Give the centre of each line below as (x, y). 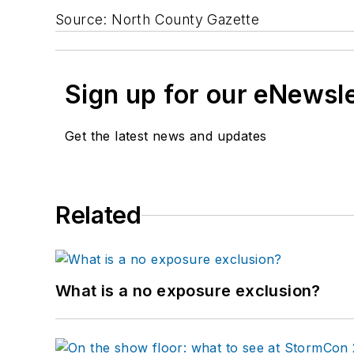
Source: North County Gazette (158, 20)
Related (98, 215)
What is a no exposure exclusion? (188, 291)
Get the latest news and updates (166, 136)
